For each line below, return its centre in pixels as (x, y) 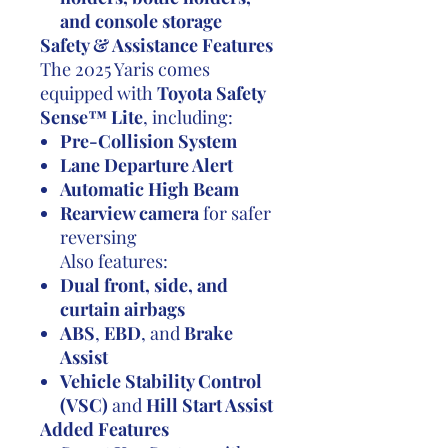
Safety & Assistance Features (156, 45)
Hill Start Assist (209, 405)
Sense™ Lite (91, 117)
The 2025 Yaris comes (125, 69)
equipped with (98, 93)
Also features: (114, 261)
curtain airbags (122, 309)
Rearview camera (129, 213)
